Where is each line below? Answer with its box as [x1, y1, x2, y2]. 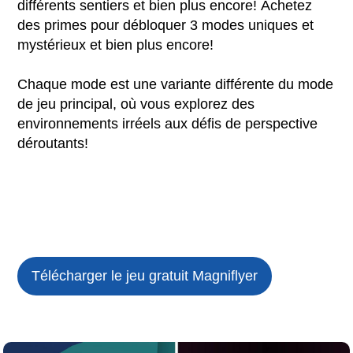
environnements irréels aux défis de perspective [17, 116, 318, 132]
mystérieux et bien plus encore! [17, 37, 214, 54]
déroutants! [17, 136, 89, 152]
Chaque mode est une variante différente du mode [17, 76, 334, 93]
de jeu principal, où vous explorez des [17, 96, 255, 113]
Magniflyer [192, 268, 258, 284]
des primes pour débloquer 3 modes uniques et [17, 17, 314, 34]
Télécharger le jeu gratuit [32, 268, 193, 284]
